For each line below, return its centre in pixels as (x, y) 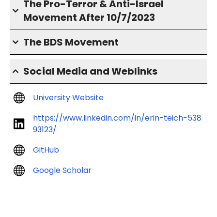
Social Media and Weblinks (90, 71)
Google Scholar (62, 170)
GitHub (46, 150)
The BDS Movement (71, 42)
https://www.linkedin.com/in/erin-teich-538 (117, 118)
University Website (68, 98)
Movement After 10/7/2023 (89, 17)
